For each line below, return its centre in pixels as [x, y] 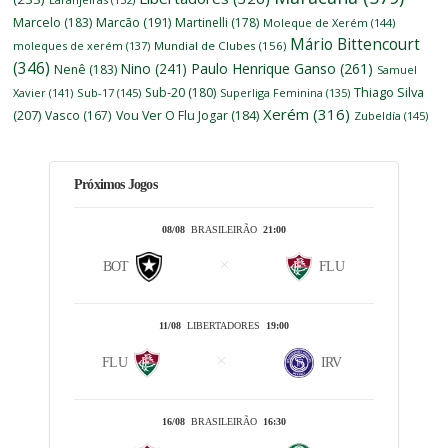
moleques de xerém [68, 46]
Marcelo [37, 23]
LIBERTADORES [223, 326]
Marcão [118, 23]
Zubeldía [378, 116]
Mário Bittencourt [355, 45]
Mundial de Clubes [205, 46]
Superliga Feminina [272, 93]
